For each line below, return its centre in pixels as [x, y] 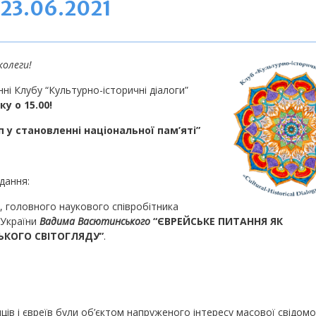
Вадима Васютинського [95, 221]
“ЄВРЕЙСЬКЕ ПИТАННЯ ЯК [218, 221]
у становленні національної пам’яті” [104, 130]
